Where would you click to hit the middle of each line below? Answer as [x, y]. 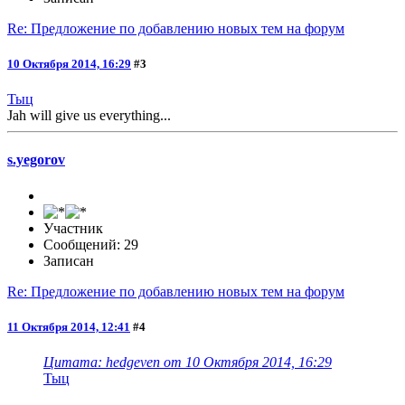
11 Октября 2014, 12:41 [69, 326]
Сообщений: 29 [91, 244]
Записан [69, 260]
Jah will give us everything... [89, 116]
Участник [73, 228]
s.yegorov [36, 160]
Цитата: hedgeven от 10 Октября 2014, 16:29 [188, 363]
